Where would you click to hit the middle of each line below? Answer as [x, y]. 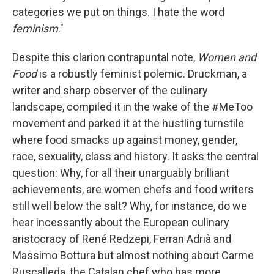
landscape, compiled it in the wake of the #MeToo [132, 107]
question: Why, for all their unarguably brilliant [121, 173]
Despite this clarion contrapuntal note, [105, 57]
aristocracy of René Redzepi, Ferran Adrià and [122, 239]
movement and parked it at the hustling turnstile [128, 123]
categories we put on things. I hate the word [118, 12]
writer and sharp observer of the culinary [110, 90]
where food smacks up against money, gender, [125, 140]
